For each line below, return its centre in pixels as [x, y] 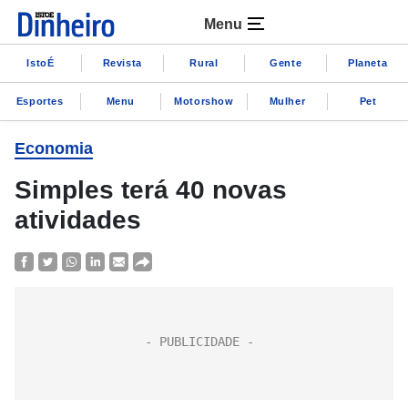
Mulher [287, 101]
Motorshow [204, 101]
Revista [122, 62]
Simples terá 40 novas [151, 190]
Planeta [367, 62]
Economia [54, 148]
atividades [78, 220]
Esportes [40, 101]
